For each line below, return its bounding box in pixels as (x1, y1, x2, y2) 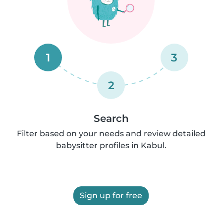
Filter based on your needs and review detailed (16, 129, 206, 138)
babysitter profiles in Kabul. (55, 141, 166, 150)
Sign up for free (80, 191, 142, 200)
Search (93, 112, 129, 124)
